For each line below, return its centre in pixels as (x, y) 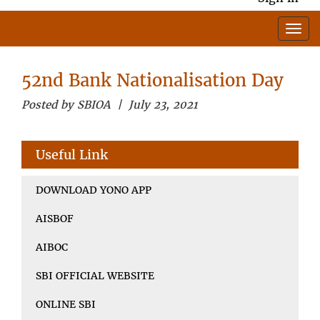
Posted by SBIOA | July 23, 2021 (109, 104)
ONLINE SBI (66, 304)
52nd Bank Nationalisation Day (152, 80)
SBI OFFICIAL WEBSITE (95, 275)
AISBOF (55, 218)
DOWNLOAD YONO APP (94, 190)
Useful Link (72, 154)
